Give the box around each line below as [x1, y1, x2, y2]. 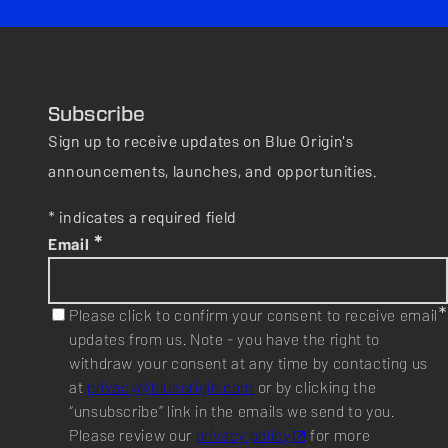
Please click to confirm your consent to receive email [69, 302, 438, 329]
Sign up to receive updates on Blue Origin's [48, 128, 354, 155]
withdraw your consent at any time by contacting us [69, 350, 429, 377]
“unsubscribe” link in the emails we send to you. [69, 398, 395, 425]
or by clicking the [254, 374, 377, 401]
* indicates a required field [48, 204, 237, 231]
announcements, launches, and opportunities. [48, 158, 378, 185]
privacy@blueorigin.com [86, 374, 255, 401]
